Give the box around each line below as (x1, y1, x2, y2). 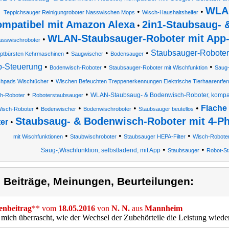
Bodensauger (110, 51, 144, 57)
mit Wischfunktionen (13, 133, 63, 140)
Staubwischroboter (70, 133, 117, 140)
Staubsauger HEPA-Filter (123, 133, 186, 140)
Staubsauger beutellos (139, 106, 194, 112)
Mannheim (145, 204, 182, 213)
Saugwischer (71, 51, 103, 57)
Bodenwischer (41, 106, 76, 112)
